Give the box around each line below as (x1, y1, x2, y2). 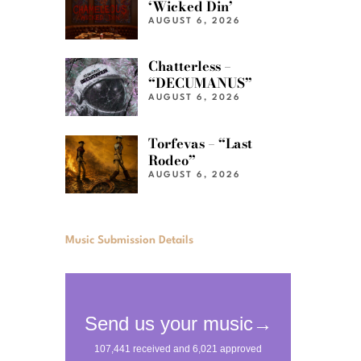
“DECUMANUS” (148, 73, 253, 94)
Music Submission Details (65, 234, 193, 246)
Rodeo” (148, 149, 197, 171)
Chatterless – (148, 56, 232, 77)
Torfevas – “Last (148, 132, 253, 154)
